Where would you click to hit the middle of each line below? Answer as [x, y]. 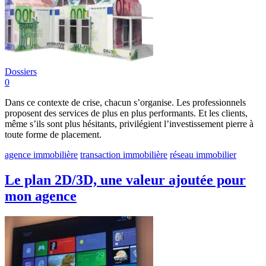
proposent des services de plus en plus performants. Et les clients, [126, 113]
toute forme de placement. [53, 135]
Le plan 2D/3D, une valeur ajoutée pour [125, 180]
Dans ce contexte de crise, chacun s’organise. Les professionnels [125, 103]
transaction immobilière [124, 155]
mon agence [41, 196]
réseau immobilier [203, 155]
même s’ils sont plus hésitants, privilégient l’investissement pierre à [129, 124]
